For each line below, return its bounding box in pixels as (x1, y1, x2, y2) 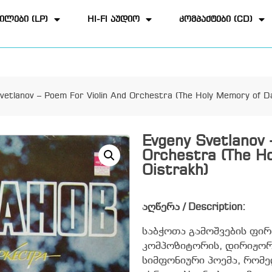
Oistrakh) (142, 163, 208, 178)
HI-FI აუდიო (87, 15, 140, 24)
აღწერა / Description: (142, 202, 245, 212)
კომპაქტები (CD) (179, 15, 253, 24)
